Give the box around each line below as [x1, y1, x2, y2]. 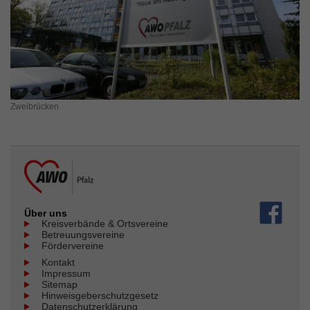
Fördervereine [42, 240, 104, 251]
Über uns [24, 208, 67, 219]
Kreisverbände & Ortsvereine [42, 218, 168, 229]
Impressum [42, 268, 91, 279]
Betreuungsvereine [42, 229, 125, 240]
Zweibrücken [10, 101, 59, 111]
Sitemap [42, 279, 77, 290]
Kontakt [42, 257, 75, 268]
